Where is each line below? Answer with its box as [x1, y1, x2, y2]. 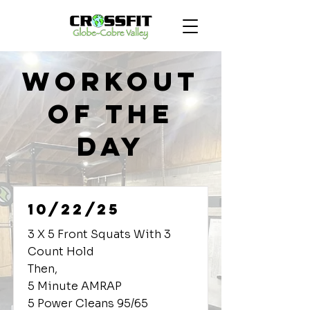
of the [47, 97, 174, 130]
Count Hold [28, 244, 94, 259]
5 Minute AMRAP [28, 279, 122, 293]
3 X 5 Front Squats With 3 [28, 227, 171, 241]
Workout [22, 64, 199, 98]
